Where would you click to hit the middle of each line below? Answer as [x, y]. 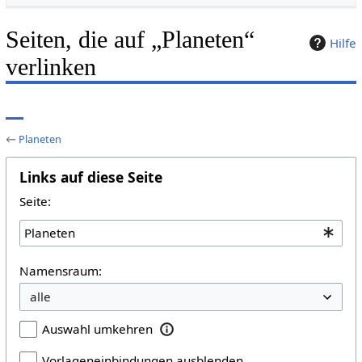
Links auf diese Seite [90, 177]
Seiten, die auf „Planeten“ [130, 39]
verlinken [51, 67]
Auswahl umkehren [97, 328]
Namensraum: [60, 270]
